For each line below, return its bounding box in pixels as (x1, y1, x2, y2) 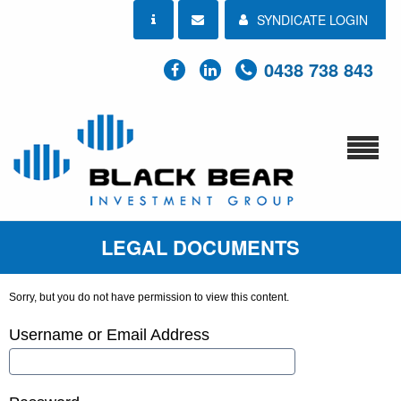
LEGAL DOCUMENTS (101, 232, 300, 261)
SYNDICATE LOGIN (257, 11, 368, 29)
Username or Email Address (9, 325, 209, 344)
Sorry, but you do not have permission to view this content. (9, 290, 289, 303)
